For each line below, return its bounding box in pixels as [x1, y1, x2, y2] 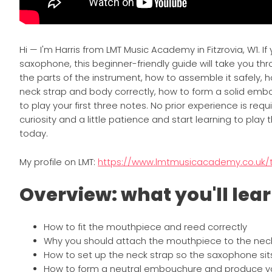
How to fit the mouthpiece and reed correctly [44, 221, 248, 234]
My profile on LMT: [19, 156, 98, 169]
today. [19, 127, 49, 140]
